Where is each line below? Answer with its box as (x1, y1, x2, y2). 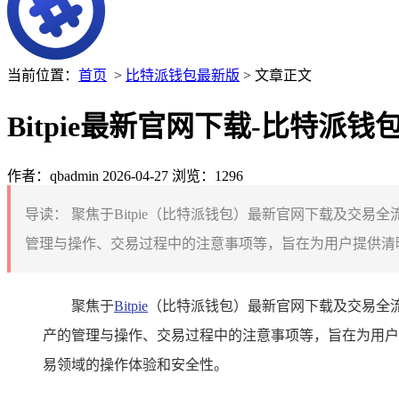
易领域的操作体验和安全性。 (43, 356, 228, 372)
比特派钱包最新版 (126, 68, 240, 83)
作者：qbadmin (7, 167, 99, 183)
